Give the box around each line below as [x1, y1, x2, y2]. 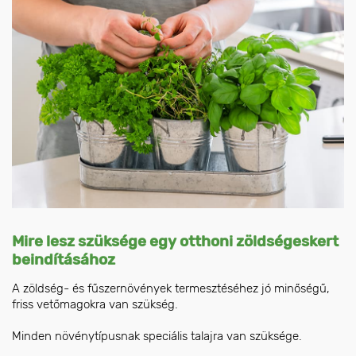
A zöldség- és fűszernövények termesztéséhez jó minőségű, [12, 281, 330, 296]
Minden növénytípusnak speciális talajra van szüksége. [12, 328, 302, 343]
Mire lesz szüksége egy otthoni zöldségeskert [12, 231, 339, 250]
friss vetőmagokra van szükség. [12, 296, 178, 311]
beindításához [12, 250, 115, 269]
